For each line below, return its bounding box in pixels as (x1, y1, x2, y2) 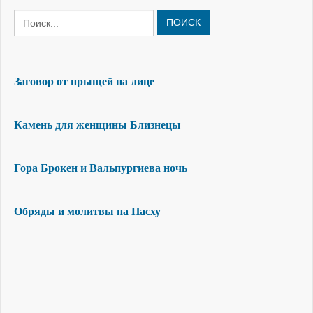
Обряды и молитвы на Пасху (14, 205, 161, 218)
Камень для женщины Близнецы (14, 118, 181, 131)
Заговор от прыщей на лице (14, 75, 154, 88)
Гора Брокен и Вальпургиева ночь (14, 161, 187, 175)
